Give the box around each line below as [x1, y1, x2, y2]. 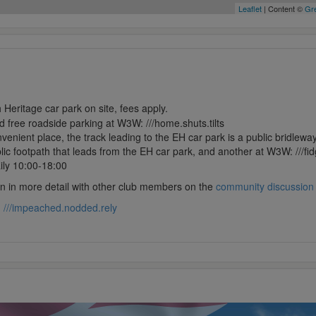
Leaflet [238, 3, 262, 15]
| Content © [261, 3, 305, 15]
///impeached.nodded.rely [3, 200, 117, 215]
